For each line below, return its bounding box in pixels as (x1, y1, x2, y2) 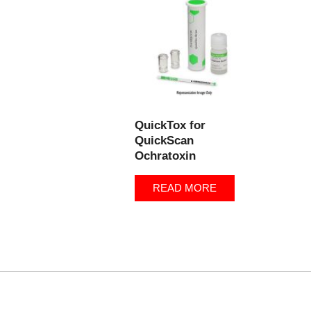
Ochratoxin (135, 149, 196, 163)
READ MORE (153, 183, 217, 194)
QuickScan (135, 134, 194, 148)
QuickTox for (135, 119, 206, 133)
